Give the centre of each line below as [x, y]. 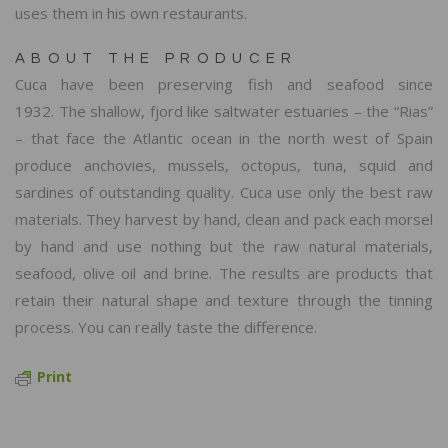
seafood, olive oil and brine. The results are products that [224, 273]
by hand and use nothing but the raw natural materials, [224, 246]
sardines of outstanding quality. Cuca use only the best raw [224, 192]
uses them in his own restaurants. [131, 13]
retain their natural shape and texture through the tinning [224, 300]
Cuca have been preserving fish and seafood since [224, 84]
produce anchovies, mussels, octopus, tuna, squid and [224, 165]
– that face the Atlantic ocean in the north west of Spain [224, 138]
